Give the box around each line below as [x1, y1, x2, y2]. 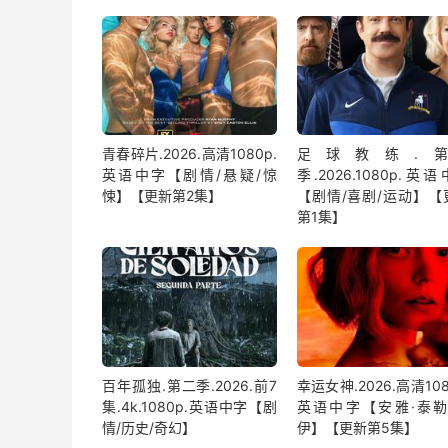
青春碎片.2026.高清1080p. [102, 145, 278, 163]
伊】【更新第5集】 [296, 418, 418, 436]
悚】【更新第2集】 [102, 187, 222, 205]
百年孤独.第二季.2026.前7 [102, 376, 278, 394]
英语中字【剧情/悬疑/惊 [102, 166, 278, 184]
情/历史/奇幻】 [102, 418, 196, 436]
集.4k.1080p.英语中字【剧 [102, 397, 278, 415]
